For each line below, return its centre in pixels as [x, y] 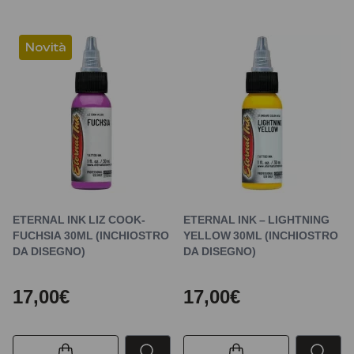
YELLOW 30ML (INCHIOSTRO [261, 235]
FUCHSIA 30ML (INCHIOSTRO [91, 235]
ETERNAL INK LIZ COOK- [79, 219]
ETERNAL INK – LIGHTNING [256, 219]
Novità [45, 47]
